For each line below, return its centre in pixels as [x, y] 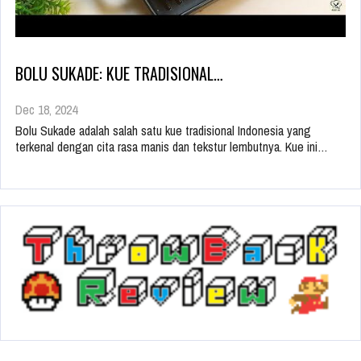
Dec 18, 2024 [46, 110]
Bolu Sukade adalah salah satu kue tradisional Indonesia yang [163, 131]
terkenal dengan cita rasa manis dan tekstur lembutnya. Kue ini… [172, 147]
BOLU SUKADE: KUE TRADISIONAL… [119, 74]
